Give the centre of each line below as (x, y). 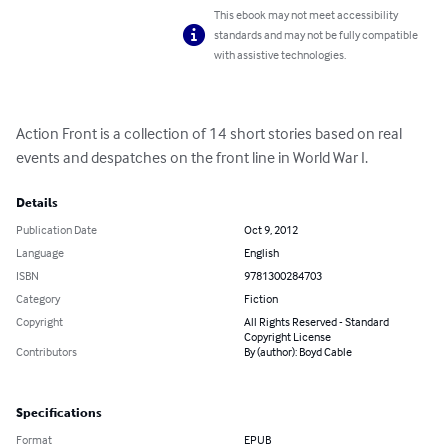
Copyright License (287, 337)
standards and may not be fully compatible (316, 35)
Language (40, 253)
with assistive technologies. (280, 55)
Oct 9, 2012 (271, 230)
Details (37, 203)
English (261, 253)
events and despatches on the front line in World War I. (192, 157)
